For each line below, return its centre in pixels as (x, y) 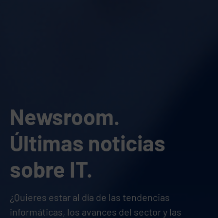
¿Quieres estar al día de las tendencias (90, 197)
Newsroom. (65, 116)
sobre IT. (51, 169)
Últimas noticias (88, 143)
